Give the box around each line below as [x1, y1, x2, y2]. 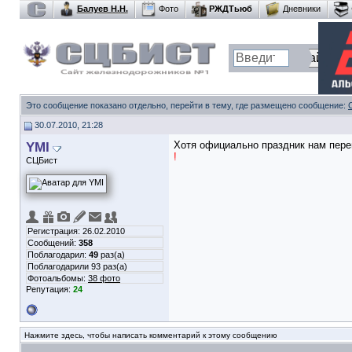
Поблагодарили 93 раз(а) [27, 262, 127, 271]
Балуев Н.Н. [76, 3, 128, 13]
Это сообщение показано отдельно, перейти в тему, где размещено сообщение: [26, 101, 348, 110]
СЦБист [26, 156, 57, 165]
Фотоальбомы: [27, 273, 88, 283]
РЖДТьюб [208, 3, 252, 13]
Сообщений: [27, 238, 79, 247]
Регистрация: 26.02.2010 [27, 226, 125, 236]
